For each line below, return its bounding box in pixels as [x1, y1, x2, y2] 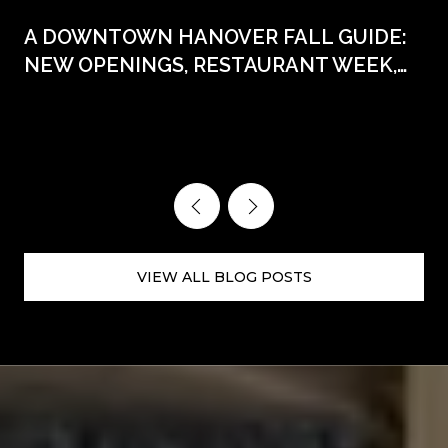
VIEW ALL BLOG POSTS [136, 268, 312, 287]
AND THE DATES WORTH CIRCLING [24, 80, 371, 105]
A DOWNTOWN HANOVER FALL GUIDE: [24, 24, 407, 49]
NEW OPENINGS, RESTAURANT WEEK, [24, 52, 397, 77]
